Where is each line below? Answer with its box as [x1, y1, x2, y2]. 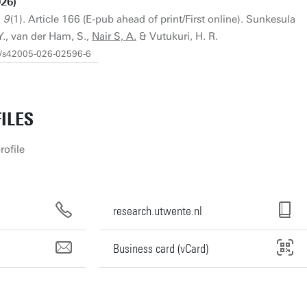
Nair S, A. [92, 30, 136, 42]
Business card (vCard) [113, 241, 208, 256]
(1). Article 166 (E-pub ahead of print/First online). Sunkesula [10, 13, 295, 25]
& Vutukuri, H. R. [136, 30, 218, 42]
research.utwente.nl [113, 203, 202, 219]
